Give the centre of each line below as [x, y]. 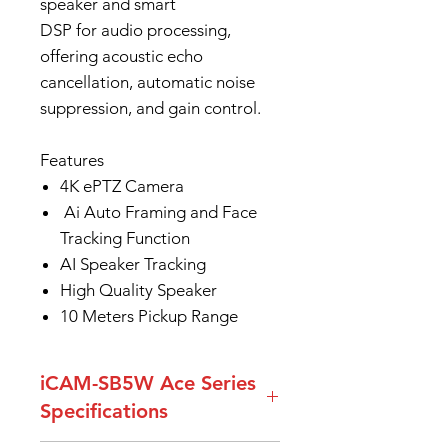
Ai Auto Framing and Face [158, 212]
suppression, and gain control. [150, 108]
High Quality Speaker [138, 290]
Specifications [104, 411]
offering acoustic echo [121, 56]
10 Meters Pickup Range [149, 316]
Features [72, 160]
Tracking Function [125, 238]
